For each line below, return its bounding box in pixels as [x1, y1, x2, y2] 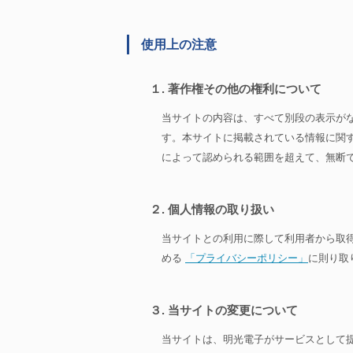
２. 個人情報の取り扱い [150, 203, 274, 216]
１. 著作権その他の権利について [150, 83, 321, 95]
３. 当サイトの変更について [150, 304, 298, 317]
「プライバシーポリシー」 [185, 252, 308, 264]
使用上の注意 [141, 38, 217, 51]
